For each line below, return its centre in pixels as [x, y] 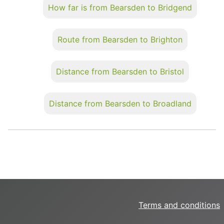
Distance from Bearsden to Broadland [120, 103]
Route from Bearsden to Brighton [120, 39]
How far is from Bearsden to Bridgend [120, 7]
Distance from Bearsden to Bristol [120, 71]
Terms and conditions [179, 205]
